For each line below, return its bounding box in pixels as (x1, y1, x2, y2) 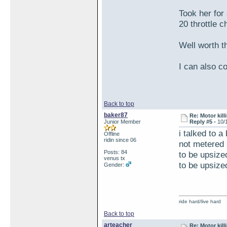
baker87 (104, 111, 128, 119)
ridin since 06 (104, 137, 136, 143)
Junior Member (104, 119, 141, 125)
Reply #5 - (190, 119, 218, 125)
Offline (104, 131, 120, 137)
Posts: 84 (104, 149, 127, 155)
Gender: (104, 162, 126, 168)
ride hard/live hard (179, 199, 221, 204)
